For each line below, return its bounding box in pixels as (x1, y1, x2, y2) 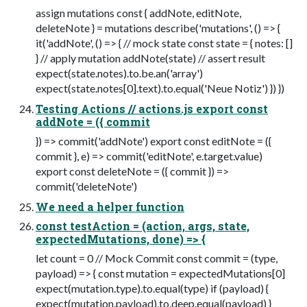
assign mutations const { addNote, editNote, (36, 5, 241, 19)
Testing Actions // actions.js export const (36, 101, 268, 116)
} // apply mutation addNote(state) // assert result (36, 51, 265, 64)
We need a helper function (36, 199, 184, 214)
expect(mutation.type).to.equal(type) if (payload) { (36, 281, 269, 295)
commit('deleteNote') (36, 179, 137, 193)
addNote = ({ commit (36, 114, 150, 129)
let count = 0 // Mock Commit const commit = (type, (36, 251, 278, 265)
